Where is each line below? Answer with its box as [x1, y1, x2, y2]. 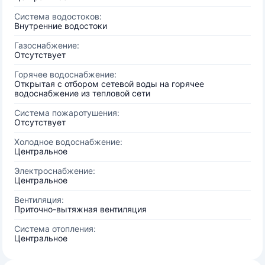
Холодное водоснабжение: [14, 137, 122, 147]
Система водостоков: [14, 11, 102, 21]
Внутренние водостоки [14, 21, 107, 31]
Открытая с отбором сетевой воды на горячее [14, 79, 204, 89]
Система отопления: [14, 224, 96, 234]
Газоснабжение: [14, 40, 79, 50]
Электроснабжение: [14, 166, 95, 176]
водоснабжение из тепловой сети [14, 88, 150, 98]
